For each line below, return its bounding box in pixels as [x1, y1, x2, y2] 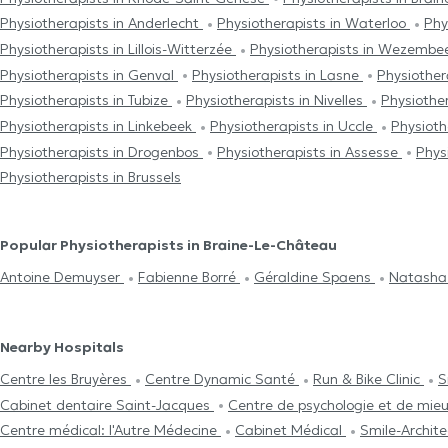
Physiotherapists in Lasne [192, 65, 363, 84]
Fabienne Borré [138, 268, 240, 287]
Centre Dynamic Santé [145, 369, 299, 388]
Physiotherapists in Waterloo [217, 14, 410, 33]
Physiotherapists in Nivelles [186, 91, 367, 110]
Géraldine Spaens [254, 268, 375, 287]
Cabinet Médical [235, 421, 346, 440]
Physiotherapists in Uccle [210, 117, 377, 136]
